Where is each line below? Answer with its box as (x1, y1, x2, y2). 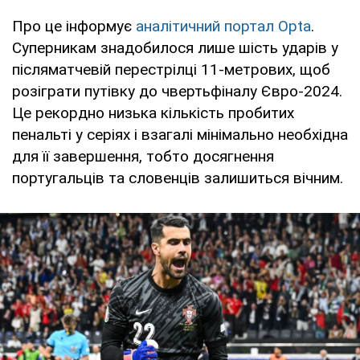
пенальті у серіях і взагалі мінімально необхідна (12, 125, 348, 144)
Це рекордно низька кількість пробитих (12, 103, 294, 122)
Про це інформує (12, 16, 136, 35)
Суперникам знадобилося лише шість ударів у (12, 38, 338, 57)
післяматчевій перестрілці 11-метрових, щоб (12, 59, 330, 79)
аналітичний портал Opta (136, 16, 311, 35)
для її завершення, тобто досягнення (12, 146, 274, 166)
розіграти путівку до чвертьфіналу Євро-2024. (12, 81, 342, 100)
